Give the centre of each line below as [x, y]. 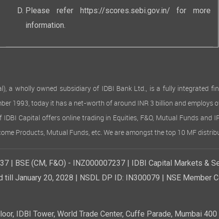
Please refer [53, 12]
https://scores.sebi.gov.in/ [125, 12]
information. [45, 27]
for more [190, 12]
